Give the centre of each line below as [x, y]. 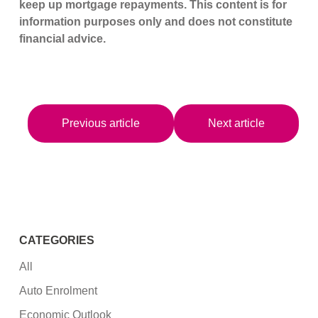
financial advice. [63, 39]
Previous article [100, 124]
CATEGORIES [57, 240]
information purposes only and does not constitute [156, 22]
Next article [236, 124]
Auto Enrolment [59, 290]
